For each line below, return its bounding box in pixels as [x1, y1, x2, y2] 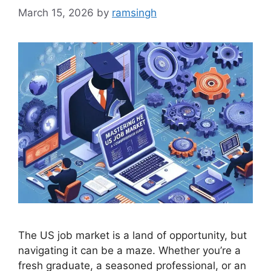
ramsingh [112, 6, 157, 19]
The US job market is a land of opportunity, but [18, 229, 247, 241]
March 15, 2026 [18, 6, 94, 19]
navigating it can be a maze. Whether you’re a [18, 244, 241, 256]
